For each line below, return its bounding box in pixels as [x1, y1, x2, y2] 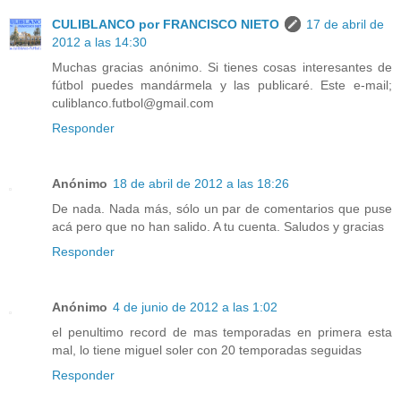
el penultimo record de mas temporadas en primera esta [52, 324, 392, 339]
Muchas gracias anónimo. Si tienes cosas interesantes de [52, 59, 392, 74]
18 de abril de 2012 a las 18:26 [113, 175, 289, 191]
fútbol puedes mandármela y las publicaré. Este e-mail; [52, 77, 392, 92]
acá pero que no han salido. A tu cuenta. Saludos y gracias [52, 218, 384, 234]
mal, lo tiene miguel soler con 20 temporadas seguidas [52, 342, 362, 357]
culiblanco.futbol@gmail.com [52, 95, 214, 110]
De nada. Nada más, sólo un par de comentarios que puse [52, 200, 392, 216]
